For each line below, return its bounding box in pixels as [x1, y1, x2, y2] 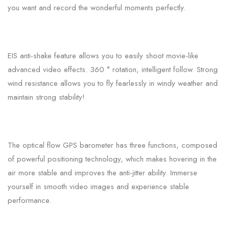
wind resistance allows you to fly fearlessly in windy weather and [8, 77, 218, 89]
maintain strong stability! [8, 91, 85, 103]
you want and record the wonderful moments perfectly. [8, 2, 186, 13]
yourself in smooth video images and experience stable [8, 180, 189, 192]
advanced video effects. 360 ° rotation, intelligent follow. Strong [8, 63, 218, 75]
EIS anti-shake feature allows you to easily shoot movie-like [8, 50, 198, 61]
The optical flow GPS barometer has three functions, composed [8, 139, 217, 151]
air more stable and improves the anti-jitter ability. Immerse [8, 167, 197, 178]
